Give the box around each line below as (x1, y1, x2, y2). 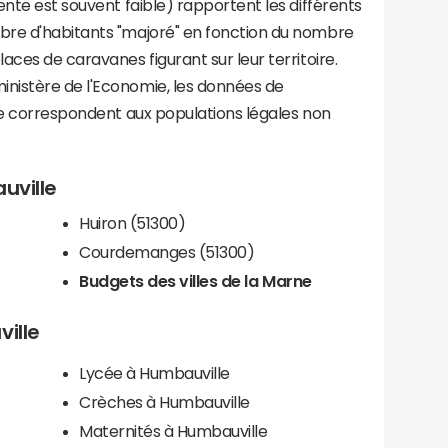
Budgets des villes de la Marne (79, 272, 312, 289)
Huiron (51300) (79, 214, 186, 231)
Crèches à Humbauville (79, 393, 250, 410)
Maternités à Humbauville (79, 422, 268, 439)
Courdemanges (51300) (79, 243, 255, 260)
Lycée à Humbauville (79, 364, 230, 381)
